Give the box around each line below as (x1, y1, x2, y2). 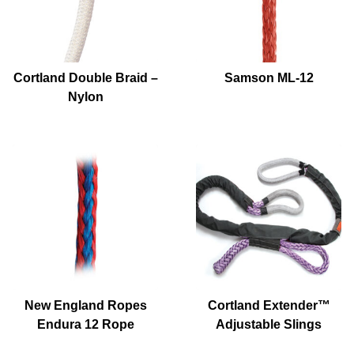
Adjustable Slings (216, 317, 322, 331)
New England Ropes (24, 298, 147, 312)
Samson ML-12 (224, 70, 314, 85)
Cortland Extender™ (207, 298, 330, 312)
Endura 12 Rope (36, 317, 134, 331)
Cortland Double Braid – (13, 70, 158, 85)
